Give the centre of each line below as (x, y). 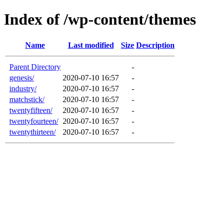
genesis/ (22, 77)
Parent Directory (35, 67)
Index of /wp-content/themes (100, 19)
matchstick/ (27, 99)
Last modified (91, 45)
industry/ (23, 88)
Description (155, 45)
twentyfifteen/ (31, 110)
